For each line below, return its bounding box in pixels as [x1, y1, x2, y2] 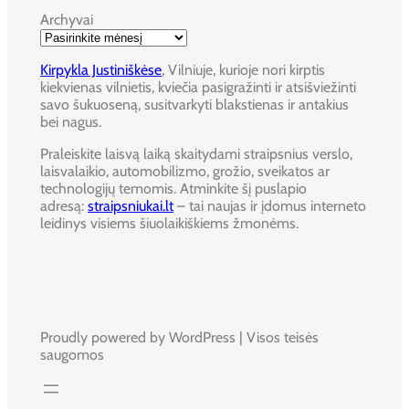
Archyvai [40, 10, 93, 28]
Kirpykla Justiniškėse [40, 60, 162, 79]
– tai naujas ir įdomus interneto [173, 196, 366, 215]
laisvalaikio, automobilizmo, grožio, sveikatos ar [40, 162, 330, 180]
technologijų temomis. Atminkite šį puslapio [40, 179, 307, 197]
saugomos [40, 345, 104, 363]
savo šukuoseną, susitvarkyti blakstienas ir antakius [40, 95, 349, 113]
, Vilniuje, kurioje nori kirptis [162, 60, 325, 79]
